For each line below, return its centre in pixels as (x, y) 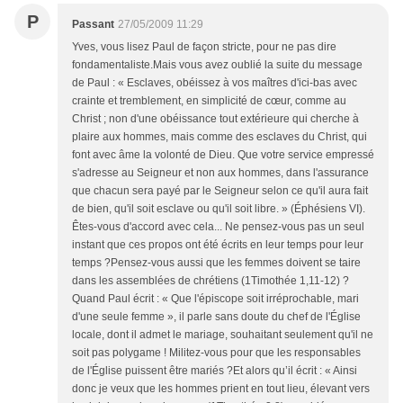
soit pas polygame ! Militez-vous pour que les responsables (216, 352)
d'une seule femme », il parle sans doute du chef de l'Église (216, 316)
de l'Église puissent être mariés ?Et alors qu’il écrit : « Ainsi (215, 370)
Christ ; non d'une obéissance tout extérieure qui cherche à (215, 118)
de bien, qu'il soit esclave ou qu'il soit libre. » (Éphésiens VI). (219, 208)
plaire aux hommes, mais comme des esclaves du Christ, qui (219, 136)
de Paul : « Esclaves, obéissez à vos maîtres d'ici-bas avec (215, 82)
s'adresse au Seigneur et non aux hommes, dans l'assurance (220, 172)
